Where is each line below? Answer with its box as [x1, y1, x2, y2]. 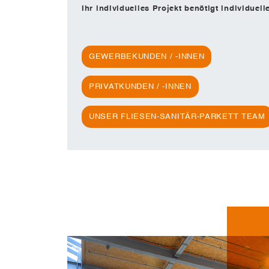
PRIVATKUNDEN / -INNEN [89, 82, 192, 91]
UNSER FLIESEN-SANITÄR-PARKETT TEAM [89, 113, 265, 121]
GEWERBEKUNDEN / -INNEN [89, 52, 205, 61]
